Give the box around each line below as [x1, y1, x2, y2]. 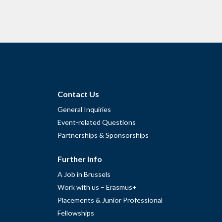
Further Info [57, 154, 102, 164]
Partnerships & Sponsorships [57, 130, 149, 139]
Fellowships [57, 209, 94, 218]
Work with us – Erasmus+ [57, 183, 137, 192]
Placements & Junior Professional [57, 196, 163, 205]
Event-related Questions [57, 117, 136, 126]
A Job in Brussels [57, 170, 111, 179]
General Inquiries [57, 105, 111, 113]
